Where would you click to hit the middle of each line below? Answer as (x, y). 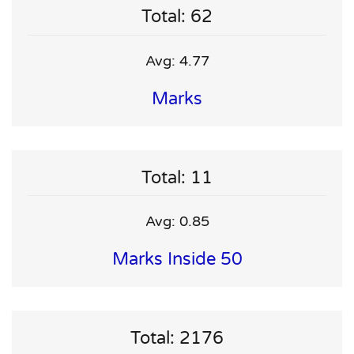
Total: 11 (177, 177)
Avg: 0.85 (177, 222)
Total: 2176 (177, 339)
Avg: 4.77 (177, 60)
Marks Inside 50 (177, 260)
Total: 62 (177, 17)
